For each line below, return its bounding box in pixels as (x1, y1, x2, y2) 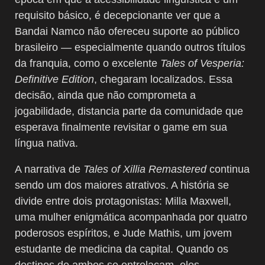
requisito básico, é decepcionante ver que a (15, 9, 220, 21)
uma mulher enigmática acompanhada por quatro (15, 211, 247, 223)
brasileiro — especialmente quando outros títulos (15, 41, 245, 53)
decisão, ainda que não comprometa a (15, 89, 196, 101)
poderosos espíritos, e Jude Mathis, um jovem (15, 227, 232, 239)
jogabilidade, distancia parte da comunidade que (15, 105, 243, 117)
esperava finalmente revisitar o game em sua (15, 121, 227, 133)
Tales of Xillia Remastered (83, 163, 206, 175)
